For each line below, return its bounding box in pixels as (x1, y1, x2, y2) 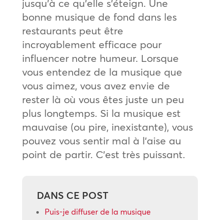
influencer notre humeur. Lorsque (22, 52, 179, 64)
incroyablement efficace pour (22, 38, 162, 51)
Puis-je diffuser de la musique (44, 207, 151, 217)
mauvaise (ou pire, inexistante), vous (22, 120, 193, 133)
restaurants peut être (22, 24, 123, 37)
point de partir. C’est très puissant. (22, 148, 185, 161)
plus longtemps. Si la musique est (22, 107, 181, 119)
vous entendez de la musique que (22, 65, 182, 78)
